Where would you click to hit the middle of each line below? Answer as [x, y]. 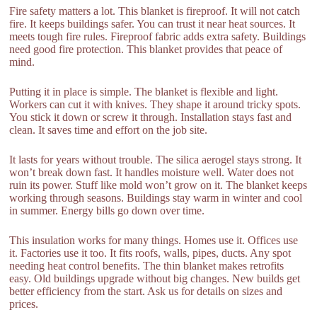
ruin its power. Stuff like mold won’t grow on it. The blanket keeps [158, 185]
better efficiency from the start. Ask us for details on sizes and [146, 291]
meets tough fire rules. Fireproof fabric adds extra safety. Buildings [158, 36]
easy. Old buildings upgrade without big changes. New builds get [155, 278]
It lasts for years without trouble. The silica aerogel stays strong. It [156, 159]
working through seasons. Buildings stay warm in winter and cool [156, 197]
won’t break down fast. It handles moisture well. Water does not [152, 172]
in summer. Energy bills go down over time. [107, 210]
